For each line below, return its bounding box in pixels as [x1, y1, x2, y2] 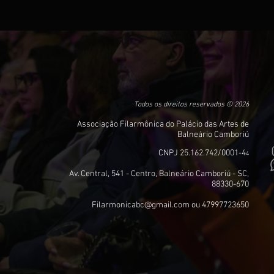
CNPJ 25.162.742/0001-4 [158, 148, 246, 158]
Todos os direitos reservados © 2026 [134, 100, 249, 109]
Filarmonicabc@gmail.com [92, 200, 190, 210]
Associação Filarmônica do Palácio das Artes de [77, 119, 249, 130]
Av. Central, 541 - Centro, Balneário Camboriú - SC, [69, 169, 249, 179]
